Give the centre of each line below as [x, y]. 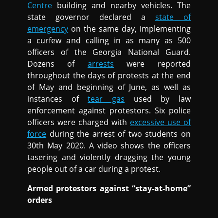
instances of [58, 99]
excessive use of [160, 122]
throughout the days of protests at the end [109, 76]
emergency [48, 29]
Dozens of [57, 64]
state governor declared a [91, 17]
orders [40, 200]
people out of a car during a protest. [94, 169]
